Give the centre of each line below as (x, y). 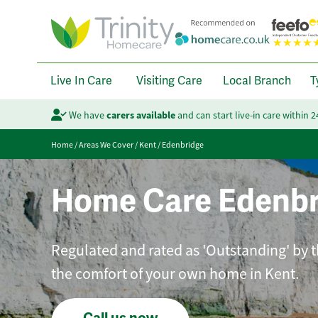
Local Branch (257, 81)
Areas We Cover (106, 144)
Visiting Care (169, 81)
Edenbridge (183, 144)
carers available (141, 115)
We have (86, 115)
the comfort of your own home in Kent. (175, 273)
